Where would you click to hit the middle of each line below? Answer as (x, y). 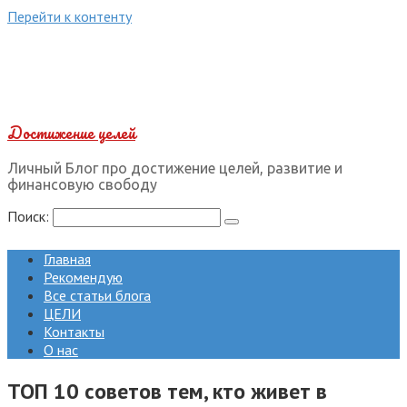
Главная (67, 259)
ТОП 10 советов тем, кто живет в (167, 391)
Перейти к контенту (69, 16)
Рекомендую (83, 277)
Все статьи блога (97, 295)
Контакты (74, 332)
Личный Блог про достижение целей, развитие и (175, 168)
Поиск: (30, 216)
